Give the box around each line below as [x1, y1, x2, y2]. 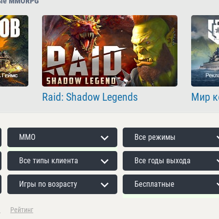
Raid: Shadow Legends [42, 91, 138, 103]
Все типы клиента [19, 156, 78, 165]
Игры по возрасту [19, 179, 77, 189]
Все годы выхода [134, 156, 191, 165]
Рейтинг [10, 206, 33, 214]
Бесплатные [134, 179, 175, 189]
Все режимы [134, 132, 176, 142]
